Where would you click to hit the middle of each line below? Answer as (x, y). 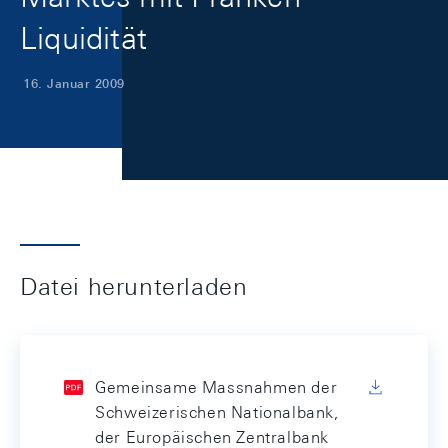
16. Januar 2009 (74, 83)
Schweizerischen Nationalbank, (217, 412)
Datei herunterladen (134, 286)
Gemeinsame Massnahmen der (216, 387)
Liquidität (83, 38)
